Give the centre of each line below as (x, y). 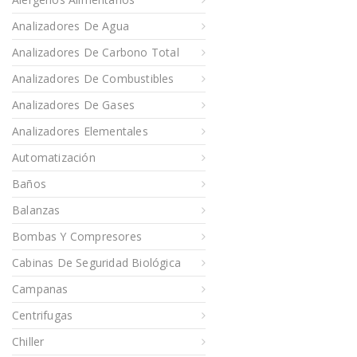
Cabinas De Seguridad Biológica (96, 263)
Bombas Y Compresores (77, 237)
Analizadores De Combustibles (93, 79)
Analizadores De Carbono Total (96, 53)
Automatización (54, 158)
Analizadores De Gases (74, 105)
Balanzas (36, 210)
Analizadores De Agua (71, 26)
